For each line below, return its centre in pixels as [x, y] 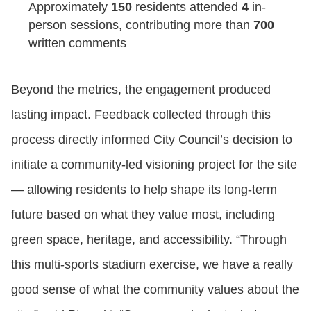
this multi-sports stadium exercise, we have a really [152, 264]
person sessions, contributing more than [141, 25]
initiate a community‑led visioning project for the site [154, 164]
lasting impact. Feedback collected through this [141, 114]
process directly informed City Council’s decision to [152, 139]
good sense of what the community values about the [155, 289]
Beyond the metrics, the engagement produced [141, 89]
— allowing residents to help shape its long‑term [144, 189]
